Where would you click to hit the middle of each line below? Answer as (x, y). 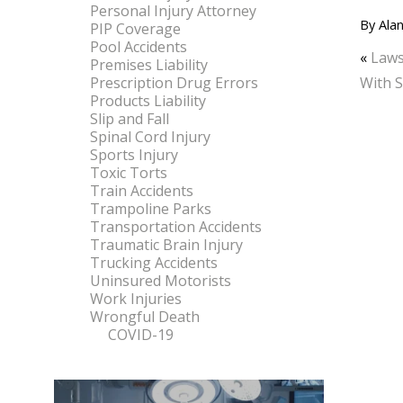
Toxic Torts (129, 173)
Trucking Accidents (154, 263)
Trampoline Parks (151, 209)
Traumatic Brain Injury (166, 245)
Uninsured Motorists (161, 281)
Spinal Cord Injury (150, 137)
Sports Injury (134, 155)
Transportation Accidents (176, 227)
